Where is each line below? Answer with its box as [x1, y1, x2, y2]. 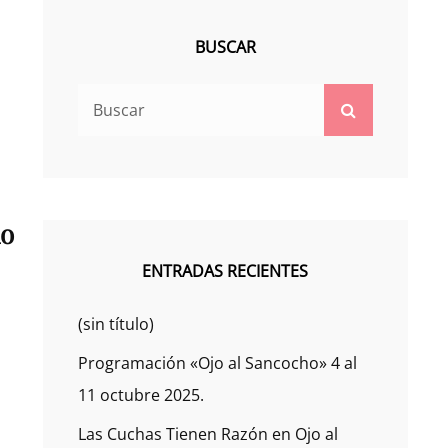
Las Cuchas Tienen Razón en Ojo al [77, 423, 338, 446]
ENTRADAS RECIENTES [142, 260, 309, 283]
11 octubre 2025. [77, 384, 204, 407]
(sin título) [77, 313, 154, 336]
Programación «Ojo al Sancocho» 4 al [77, 352, 357, 375]
